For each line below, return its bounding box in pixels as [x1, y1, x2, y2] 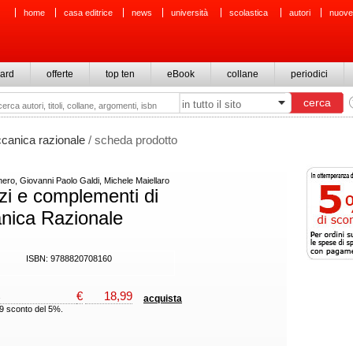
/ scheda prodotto [85, 133, 177, 147]
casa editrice [64, 8, 113, 17]
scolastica [229, 8, 270, 17]
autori [289, 8, 310, 17]
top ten [106, 69, 135, 80]
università [171, 8, 210, 17]
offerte [46, 69, 73, 80]
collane [227, 69, 258, 80]
